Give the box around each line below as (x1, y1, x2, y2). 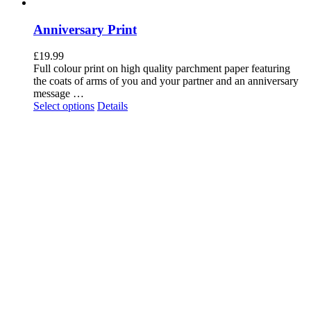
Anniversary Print (33, 22, 137, 37)
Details (97, 100, 128, 112)
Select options (33, 100, 94, 112)
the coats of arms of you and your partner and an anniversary (33, 75, 299, 87)
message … (33, 87, 84, 100)
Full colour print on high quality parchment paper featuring (33, 62, 290, 75)
